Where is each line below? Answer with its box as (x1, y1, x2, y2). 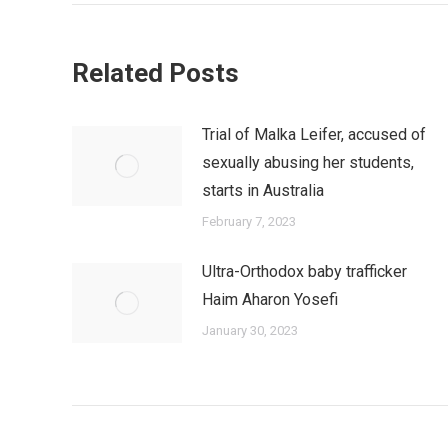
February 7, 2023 (202, 214, 296, 229)
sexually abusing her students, (202, 153, 414, 172)
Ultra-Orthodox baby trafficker (202, 262, 407, 281)
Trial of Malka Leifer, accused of (202, 125, 426, 144)
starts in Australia (202, 181, 324, 200)
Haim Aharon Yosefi (202, 290, 338, 309)
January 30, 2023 (202, 323, 298, 338)
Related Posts (72, 58, 239, 88)
